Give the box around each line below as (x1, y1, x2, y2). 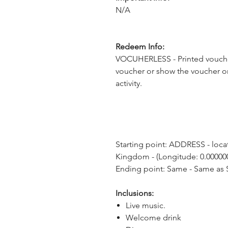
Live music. (126, 201, 165, 210)
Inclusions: (116, 188, 154, 198)
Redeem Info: (116, 42, 164, 51)
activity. (116, 78, 142, 88)
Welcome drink (126, 213, 181, 222)
